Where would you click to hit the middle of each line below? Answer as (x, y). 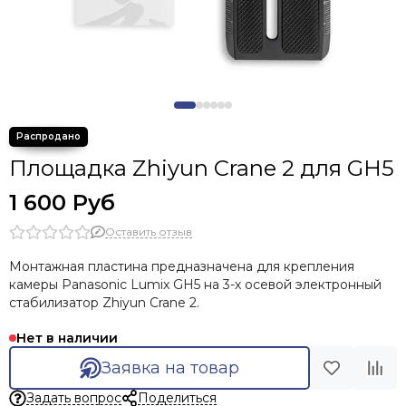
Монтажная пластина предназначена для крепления (182, 266)
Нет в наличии (67, 338)
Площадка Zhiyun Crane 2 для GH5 (202, 168)
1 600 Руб (62, 203)
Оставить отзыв (149, 231)
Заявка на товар (170, 368)
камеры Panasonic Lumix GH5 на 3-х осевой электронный (195, 285)
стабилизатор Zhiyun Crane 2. (104, 303)
